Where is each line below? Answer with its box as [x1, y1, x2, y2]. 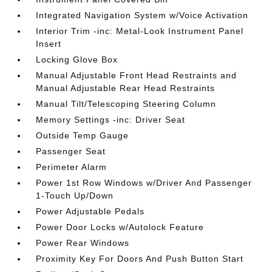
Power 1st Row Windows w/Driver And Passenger [36, 178, 253, 188]
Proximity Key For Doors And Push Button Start [36, 254, 244, 263]
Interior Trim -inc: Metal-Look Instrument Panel [36, 26, 244, 36]
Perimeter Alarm [36, 162, 107, 172]
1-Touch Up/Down [36, 191, 114, 200]
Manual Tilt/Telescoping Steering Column [36, 99, 217, 109]
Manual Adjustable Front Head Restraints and [36, 70, 237, 80]
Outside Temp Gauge [36, 131, 129, 140]
